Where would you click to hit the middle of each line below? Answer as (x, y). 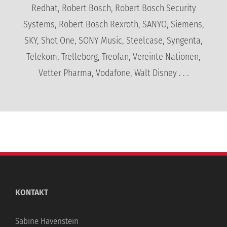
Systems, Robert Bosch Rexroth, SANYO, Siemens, (113, 25)
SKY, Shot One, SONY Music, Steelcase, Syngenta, (113, 41)
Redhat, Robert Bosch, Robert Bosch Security (113, 8)
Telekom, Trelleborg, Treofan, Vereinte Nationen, (113, 57)
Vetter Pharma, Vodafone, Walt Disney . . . (113, 73)
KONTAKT (32, 193)
